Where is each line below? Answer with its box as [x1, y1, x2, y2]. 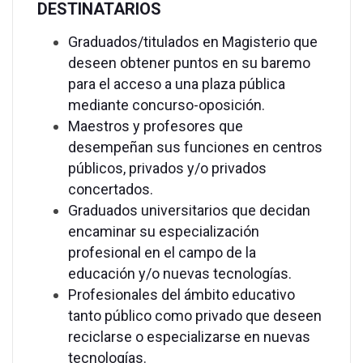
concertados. [68, 181, 153, 199]
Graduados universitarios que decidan [68, 202, 310, 220]
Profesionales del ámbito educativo [68, 286, 295, 304]
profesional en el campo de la [68, 244, 256, 262]
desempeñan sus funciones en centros [68, 139, 322, 156]
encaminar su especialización [68, 223, 259, 241]
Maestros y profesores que [68, 117, 243, 135]
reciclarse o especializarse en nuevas [68, 328, 310, 346]
